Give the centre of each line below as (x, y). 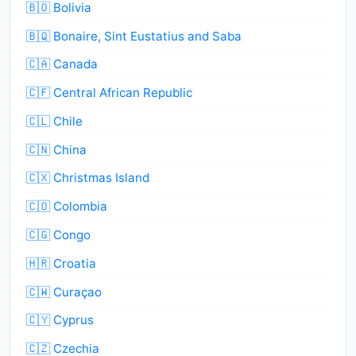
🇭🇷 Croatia (61, 263)
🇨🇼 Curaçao (64, 292)
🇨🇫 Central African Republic (109, 93)
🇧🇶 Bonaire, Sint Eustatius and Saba (134, 36)
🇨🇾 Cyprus (60, 320)
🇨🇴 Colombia (67, 207)
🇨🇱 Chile (54, 121)
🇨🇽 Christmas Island (88, 178)
